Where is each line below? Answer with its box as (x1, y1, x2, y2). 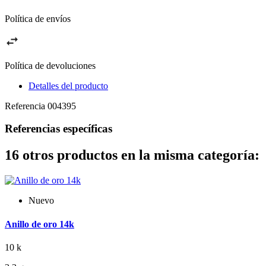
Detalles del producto (28, 80, 108, 91)
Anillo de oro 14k (5, 218, 74, 229)
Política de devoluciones (5, 60, 96, 71)
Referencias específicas (5, 122, 112, 135)
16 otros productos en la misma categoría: (5, 147, 259, 163)
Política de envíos (5, 13, 71, 24)
